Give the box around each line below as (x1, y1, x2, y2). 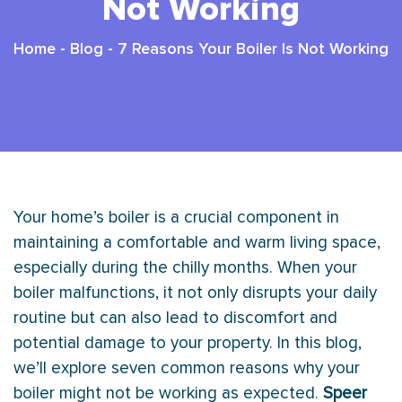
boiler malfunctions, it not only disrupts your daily (13, 282, 377, 303)
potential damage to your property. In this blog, (13, 332, 362, 354)
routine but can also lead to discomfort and (13, 307, 337, 328)
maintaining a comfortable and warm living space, (13, 232, 380, 253)
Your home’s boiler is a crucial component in (13, 206, 339, 228)
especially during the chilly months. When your (13, 257, 357, 278)
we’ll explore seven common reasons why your (13, 357, 360, 379)
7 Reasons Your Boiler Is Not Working (118, 41, 389, 58)
